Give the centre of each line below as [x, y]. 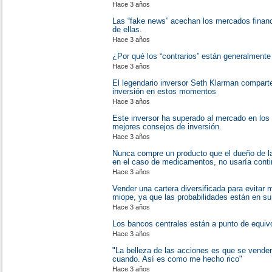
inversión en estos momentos [164, 91]
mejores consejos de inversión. [167, 127]
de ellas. [127, 29]
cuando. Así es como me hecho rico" [177, 259]
